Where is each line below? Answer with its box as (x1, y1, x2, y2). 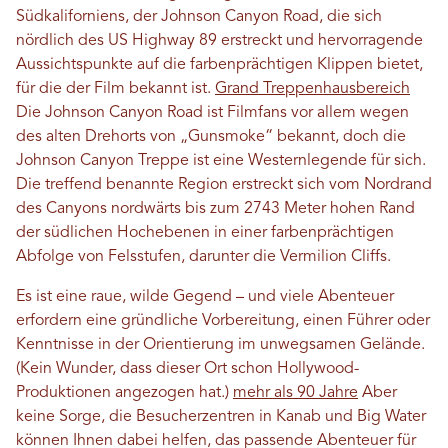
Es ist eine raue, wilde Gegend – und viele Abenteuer (16, 288, 394, 305)
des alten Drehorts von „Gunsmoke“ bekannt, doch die (16, 128, 406, 145)
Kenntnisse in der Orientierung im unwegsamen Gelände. (16, 336, 425, 353)
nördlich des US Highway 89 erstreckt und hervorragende (16, 32, 423, 49)
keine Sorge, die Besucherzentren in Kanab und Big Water (16, 408, 426, 425)
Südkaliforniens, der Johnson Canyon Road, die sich (16, 8, 382, 25)
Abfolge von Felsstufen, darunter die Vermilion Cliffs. (16, 248, 391, 265)
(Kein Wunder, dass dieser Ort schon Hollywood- (16, 360, 359, 377)
